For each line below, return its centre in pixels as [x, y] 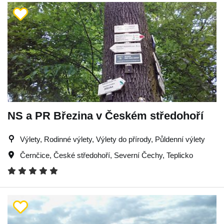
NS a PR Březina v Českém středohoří [105, 116]
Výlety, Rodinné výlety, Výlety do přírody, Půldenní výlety [112, 139]
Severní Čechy [138, 155]
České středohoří [82, 155]
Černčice [35, 155]
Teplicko [180, 155]
